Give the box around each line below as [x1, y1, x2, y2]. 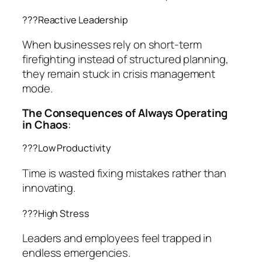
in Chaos [22, 116, 68, 132]
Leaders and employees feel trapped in [22, 230, 212, 246]
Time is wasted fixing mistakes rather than [22, 166, 226, 181]
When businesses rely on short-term [22, 37, 202, 53]
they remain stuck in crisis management [22, 66, 216, 82]
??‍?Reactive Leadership [22, 13, 128, 26]
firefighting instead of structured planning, [22, 51, 229, 67]
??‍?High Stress [22, 206, 89, 220]
